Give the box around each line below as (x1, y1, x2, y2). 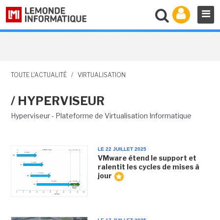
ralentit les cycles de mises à (97, 163, 199, 171)
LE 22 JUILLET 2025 (97, 146, 146, 152)
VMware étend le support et (97, 154, 196, 162)
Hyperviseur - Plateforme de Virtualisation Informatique (10, 111, 192, 120)
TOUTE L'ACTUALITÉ (10, 71, 67, 79)
